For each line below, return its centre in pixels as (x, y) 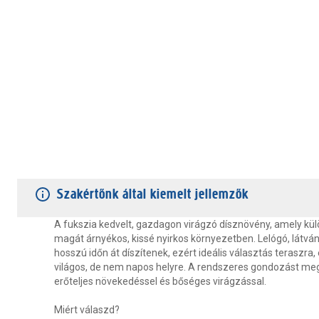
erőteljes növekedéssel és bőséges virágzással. (160, 281)
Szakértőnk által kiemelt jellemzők (153, 194)
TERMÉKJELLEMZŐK (64, 163)
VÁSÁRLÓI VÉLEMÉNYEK (188, 163)
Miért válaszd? (87, 310)
